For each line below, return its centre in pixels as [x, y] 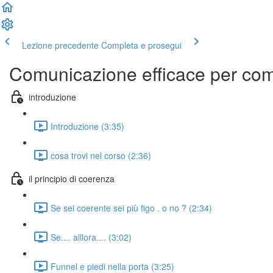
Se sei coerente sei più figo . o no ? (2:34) [131, 207]
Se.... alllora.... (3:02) [91, 237]
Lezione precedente [60, 45]
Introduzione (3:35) [87, 126]
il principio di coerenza [72, 178]
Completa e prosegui [141, 45]
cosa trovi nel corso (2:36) [101, 155]
